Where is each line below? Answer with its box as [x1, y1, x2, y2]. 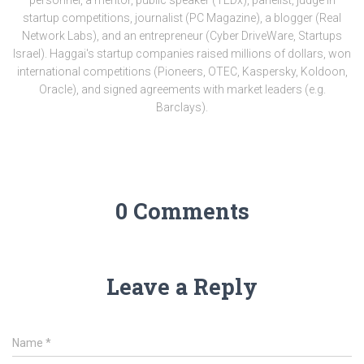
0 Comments [115, 196, 249, 225]
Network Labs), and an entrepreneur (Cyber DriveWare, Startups [22, 28, 342, 42]
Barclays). [156, 100, 208, 114]
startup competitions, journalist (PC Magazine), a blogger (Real [23, 11, 341, 24]
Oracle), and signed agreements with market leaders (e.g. [38, 82, 326, 96]
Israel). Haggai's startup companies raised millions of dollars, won [13, 46, 351, 60]
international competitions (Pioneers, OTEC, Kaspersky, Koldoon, [16, 64, 348, 78]
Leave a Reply [106, 271, 258, 301]
